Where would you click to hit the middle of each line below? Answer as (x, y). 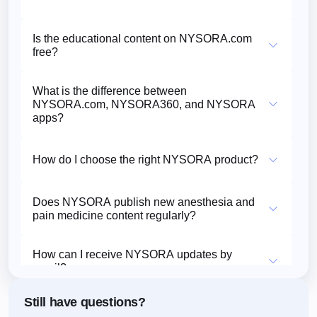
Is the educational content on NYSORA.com (142, 38)
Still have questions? (85, 302)
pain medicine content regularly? (114, 215)
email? (50, 267)
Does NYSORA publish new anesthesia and (144, 202)
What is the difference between (110, 91)
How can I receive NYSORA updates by (132, 254)
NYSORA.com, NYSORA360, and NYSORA (144, 104)
